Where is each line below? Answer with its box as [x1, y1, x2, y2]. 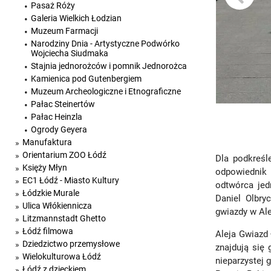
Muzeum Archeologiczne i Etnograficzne [31, 87, 181, 96]
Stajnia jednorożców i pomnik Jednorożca [31, 61, 187, 71]
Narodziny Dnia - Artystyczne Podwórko [31, 39, 180, 48]
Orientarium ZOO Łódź [22, 150, 106, 160]
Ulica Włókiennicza [22, 201, 92, 211]
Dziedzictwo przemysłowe [22, 239, 120, 249]
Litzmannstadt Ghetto [22, 214, 106, 223]
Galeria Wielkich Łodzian [31, 13, 122, 23]
